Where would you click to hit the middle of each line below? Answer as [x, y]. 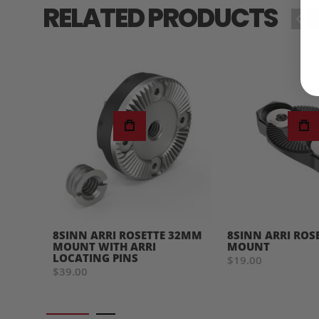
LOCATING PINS [95, 257]
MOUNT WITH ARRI [104, 246]
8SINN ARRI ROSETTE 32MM [127, 235]
